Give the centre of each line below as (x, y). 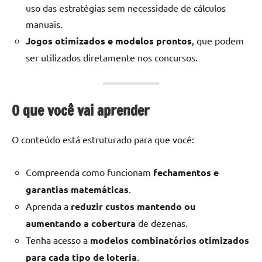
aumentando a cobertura (81, 223)
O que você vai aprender (81, 110)
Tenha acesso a (58, 239)
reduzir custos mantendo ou (133, 206)
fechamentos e (186, 172)
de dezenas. (162, 223)
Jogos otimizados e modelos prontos (109, 40)
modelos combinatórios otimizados (170, 240)
